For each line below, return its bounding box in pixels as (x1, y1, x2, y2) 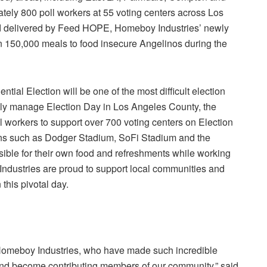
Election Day (46, 99, 101, 113)
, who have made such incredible (79, 243, 218, 257)
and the (176, 130, 210, 144)
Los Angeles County (113, 99, 198, 113)
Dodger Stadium (45, 130, 114, 144)
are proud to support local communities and (41, 161, 225, 175)
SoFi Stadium (119, 130, 176, 144)
